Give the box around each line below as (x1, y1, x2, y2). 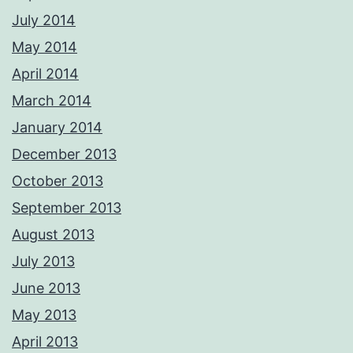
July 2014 (12, 12, 76, 29)
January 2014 (12, 119, 102, 136)
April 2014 (12, 65, 79, 83)
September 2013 (12, 199, 121, 217)
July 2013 (12, 253, 75, 270)
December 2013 (12, 146, 117, 163)
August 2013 (12, 226, 95, 243)
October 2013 (12, 173, 103, 190)
